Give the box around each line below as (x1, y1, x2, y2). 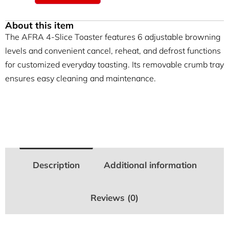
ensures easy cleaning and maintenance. (5, 73, 156, 83)
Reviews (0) (90, 192, 139, 203)
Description (32, 159, 80, 171)
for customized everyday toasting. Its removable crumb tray (5, 59, 224, 70)
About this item (5, 19, 74, 31)
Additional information (103, 159, 197, 171)
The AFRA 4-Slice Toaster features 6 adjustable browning (5, 31, 221, 42)
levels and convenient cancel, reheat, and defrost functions (5, 45, 221, 56)
